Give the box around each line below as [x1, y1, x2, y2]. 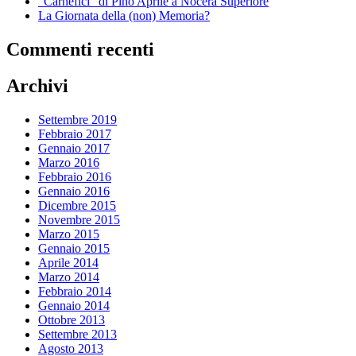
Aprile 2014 [38, 256, 99, 270]
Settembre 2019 [38, 113, 117, 127]
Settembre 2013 [38, 327, 117, 342]
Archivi [6, 75, 68, 97]
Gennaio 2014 [38, 299, 110, 313]
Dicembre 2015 [38, 199, 116, 213]
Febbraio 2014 [38, 284, 111, 299]
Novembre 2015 [38, 213, 120, 227]
